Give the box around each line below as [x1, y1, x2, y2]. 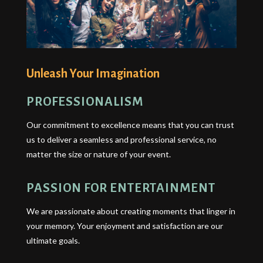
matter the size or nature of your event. [26, 149, 171, 160]
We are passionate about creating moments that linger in [26, 206, 235, 217]
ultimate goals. [26, 235, 80, 246]
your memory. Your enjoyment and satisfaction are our [26, 221, 223, 231]
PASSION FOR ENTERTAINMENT [26, 181, 215, 195]
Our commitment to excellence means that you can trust [26, 120, 234, 130]
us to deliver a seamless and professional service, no [26, 134, 217, 145]
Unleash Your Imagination [26, 67, 160, 80]
